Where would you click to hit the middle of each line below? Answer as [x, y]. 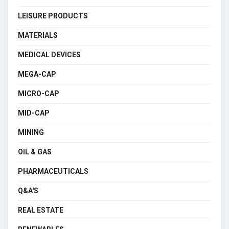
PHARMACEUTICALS [53, 171]
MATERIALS [38, 35]
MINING [31, 132]
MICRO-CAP [39, 93]
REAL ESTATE [41, 210]
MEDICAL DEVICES [49, 54]
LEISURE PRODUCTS [53, 16]
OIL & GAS [35, 152]
